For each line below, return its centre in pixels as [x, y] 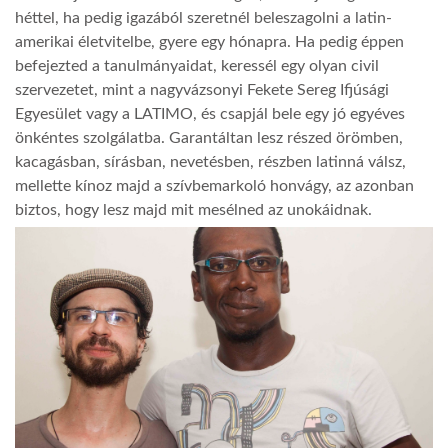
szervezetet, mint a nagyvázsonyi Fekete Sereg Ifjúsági [202, 90]
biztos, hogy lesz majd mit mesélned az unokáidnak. [195, 210]
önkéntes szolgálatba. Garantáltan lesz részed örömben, [209, 138]
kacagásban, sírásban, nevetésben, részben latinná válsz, [210, 162]
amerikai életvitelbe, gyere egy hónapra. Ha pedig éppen [209, 42]
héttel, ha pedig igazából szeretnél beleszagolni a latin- [203, 18]
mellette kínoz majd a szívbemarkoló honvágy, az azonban [214, 186]
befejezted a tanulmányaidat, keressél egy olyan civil [197, 66]
